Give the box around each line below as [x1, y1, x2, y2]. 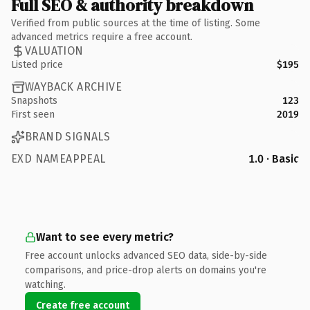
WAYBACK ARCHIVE [25, 80, 122, 93]
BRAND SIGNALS [25, 130, 111, 143]
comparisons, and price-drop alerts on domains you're [25, 264, 266, 276]
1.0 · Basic [248, 152, 299, 165]
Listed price [11, 58, 63, 71]
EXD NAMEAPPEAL [11, 152, 106, 165]
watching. [25, 278, 66, 291]
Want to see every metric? [36, 230, 174, 244]
